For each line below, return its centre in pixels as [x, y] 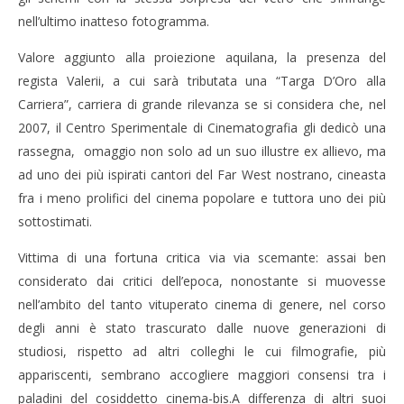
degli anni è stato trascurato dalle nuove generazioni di [202, 327]
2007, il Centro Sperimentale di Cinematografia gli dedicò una [202, 127]
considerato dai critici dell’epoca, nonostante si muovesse [202, 280]
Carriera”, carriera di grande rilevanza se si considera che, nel [202, 104]
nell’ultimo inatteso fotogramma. [114, 21]
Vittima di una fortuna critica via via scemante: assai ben [202, 257]
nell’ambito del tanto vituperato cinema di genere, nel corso [202, 304]
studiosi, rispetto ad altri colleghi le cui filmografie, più [202, 351]
